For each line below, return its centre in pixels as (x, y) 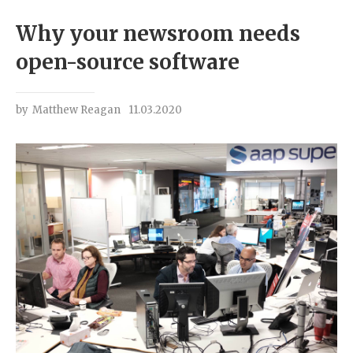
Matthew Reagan (76, 110)
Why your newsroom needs (158, 33)
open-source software (128, 62)
